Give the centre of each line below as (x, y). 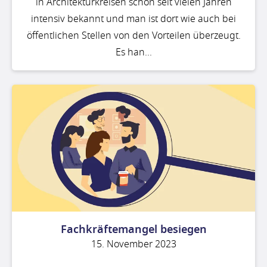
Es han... (133, 52)
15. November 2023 (133, 245)
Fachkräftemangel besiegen (133, 230)
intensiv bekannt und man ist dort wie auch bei (133, 19)
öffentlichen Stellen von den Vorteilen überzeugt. (133, 35)
